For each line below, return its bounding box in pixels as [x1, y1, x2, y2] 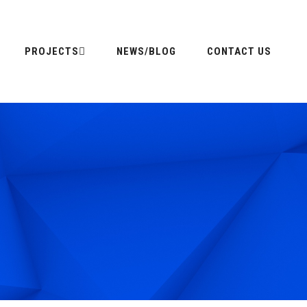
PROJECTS [25, 45, 79, 58]
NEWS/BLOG [116, 45, 176, 58]
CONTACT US [207, 45, 271, 58]
